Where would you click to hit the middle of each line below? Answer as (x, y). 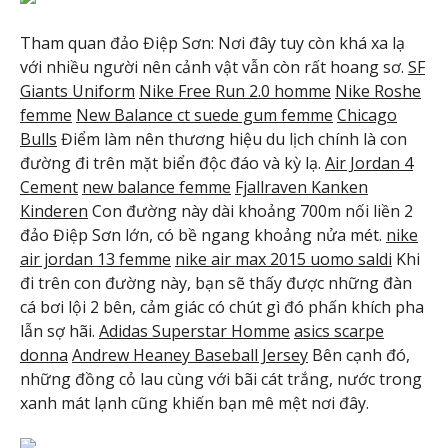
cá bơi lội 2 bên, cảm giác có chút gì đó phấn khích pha (222, 306)
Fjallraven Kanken (301, 186)
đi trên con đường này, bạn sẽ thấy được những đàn (216, 282)
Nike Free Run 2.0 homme (235, 90)
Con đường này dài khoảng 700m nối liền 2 (250, 210)
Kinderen (54, 210)
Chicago (367, 114)
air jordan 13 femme (95, 258)
